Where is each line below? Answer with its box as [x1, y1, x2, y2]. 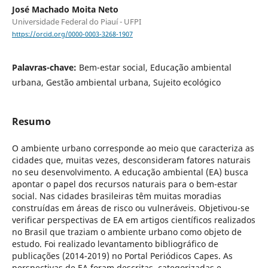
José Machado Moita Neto [11, 4, 118, 16]
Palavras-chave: [11, 61, 79, 73]
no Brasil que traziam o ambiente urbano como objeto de [11, 226, 242, 237]
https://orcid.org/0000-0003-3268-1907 [11, 30, 133, 39]
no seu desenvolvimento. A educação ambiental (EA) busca [11, 166, 248, 178]
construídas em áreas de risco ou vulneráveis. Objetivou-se [11, 202, 249, 214]
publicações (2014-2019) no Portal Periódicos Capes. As [11, 249, 233, 261]
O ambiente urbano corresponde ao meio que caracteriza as [11, 142, 254, 154]
